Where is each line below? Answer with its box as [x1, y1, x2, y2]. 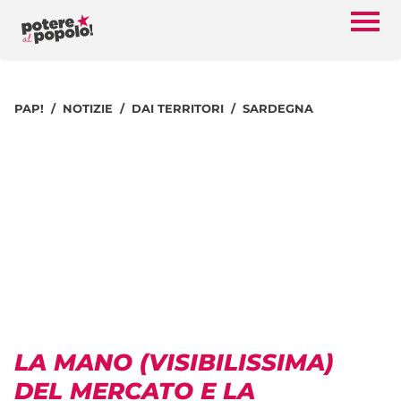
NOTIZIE [63, 101, 113, 115]
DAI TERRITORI [132, 101, 224, 115]
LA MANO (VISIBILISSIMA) [14, 347, 334, 377]
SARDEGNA [243, 101, 313, 115]
